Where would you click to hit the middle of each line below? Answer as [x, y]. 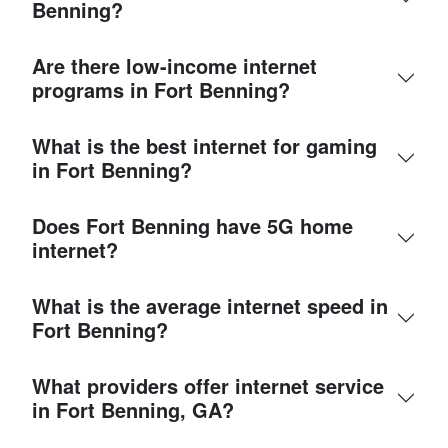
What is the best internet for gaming [204, 146]
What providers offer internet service [208, 386]
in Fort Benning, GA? [133, 410]
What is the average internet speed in [210, 306]
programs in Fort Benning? [161, 90]
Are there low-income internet [174, 66]
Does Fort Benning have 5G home [192, 226]
